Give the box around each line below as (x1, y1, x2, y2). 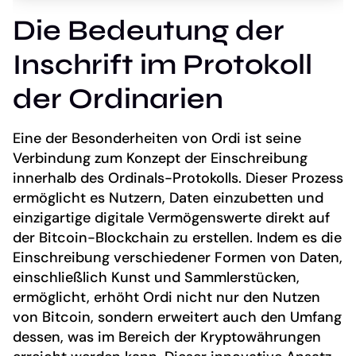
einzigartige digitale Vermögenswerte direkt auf (13, 207, 330, 227)
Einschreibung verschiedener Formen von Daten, (13, 247, 342, 267)
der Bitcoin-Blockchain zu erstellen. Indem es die (13, 227, 342, 247)
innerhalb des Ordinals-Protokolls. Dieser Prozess (13, 168, 343, 188)
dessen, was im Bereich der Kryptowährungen (13, 327, 321, 346)
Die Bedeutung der (13, 13, 284, 48)
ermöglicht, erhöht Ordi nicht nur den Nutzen (13, 287, 320, 307)
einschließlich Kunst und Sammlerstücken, (13, 267, 300, 287)
